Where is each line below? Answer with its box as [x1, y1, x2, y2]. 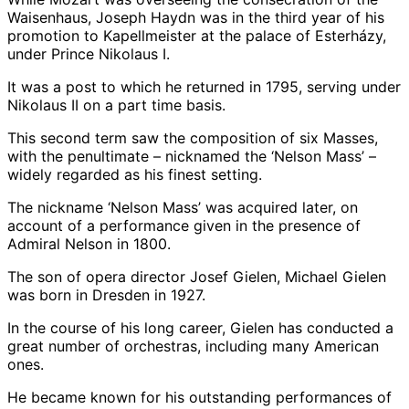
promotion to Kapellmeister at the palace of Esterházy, [7, 26, 386, 45]
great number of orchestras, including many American [7, 336, 379, 355]
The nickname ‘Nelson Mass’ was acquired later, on [7, 197, 358, 216]
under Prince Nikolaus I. [7, 44, 170, 63]
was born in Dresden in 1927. [7, 285, 205, 304]
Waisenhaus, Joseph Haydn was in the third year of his [7, 7, 384, 26]
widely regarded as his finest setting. [7, 164, 262, 184]
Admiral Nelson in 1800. [7, 234, 171, 253]
